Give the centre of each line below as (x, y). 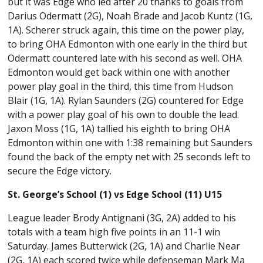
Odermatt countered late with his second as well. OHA (125, 58)
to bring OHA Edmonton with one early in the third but (128, 44)
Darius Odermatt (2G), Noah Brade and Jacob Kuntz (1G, (130, 16)
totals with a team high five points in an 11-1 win (114, 232)
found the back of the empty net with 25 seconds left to (129, 157)
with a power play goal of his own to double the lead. (124, 115)
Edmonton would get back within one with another (119, 73)
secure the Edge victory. (61, 171)
